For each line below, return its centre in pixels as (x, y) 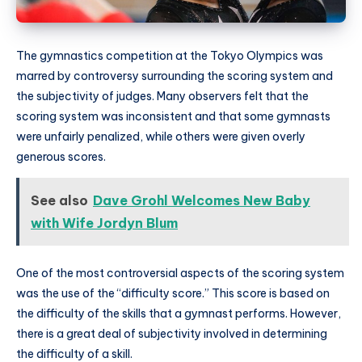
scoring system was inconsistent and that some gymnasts (173, 117)
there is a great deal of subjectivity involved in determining (172, 333)
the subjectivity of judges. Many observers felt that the (162, 97)
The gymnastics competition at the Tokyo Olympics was (170, 56)
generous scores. (61, 157)
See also (59, 200)
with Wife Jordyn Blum (104, 223)
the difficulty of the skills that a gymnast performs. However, (179, 313)
